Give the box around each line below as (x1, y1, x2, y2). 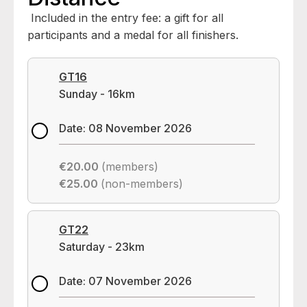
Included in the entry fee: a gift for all (27, 11, 223, 25)
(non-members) (101, 177, 183, 191)
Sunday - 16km (59, 87, 135, 101)
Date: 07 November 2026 (59, 274, 192, 288)
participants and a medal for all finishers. (27, 28, 238, 42)
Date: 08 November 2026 (59, 121, 192, 136)
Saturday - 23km (59, 240, 145, 254)
